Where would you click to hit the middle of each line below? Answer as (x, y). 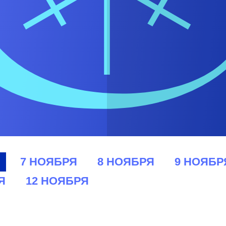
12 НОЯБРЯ (57, 181)
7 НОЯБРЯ (48, 162)
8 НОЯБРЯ (126, 162)
